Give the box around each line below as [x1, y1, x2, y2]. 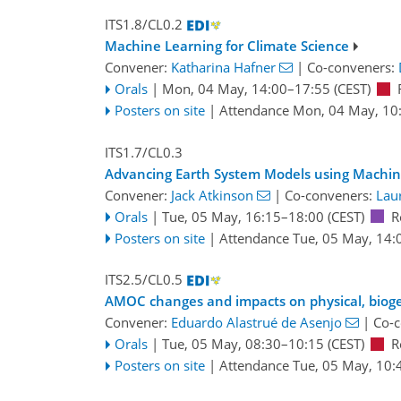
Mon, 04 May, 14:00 [161, 80, 287, 98]
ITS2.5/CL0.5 [105, 270, 183, 289]
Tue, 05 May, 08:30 [161, 335, 281, 354]
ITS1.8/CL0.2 [105, 15, 183, 34]
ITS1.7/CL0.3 [105, 142, 183, 161]
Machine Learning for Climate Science [105, 37, 349, 55]
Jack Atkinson [171, 185, 253, 204]
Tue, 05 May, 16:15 [161, 207, 281, 226]
